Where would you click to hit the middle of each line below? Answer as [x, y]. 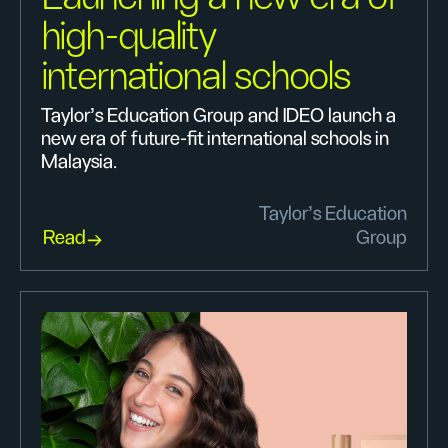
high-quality [129, 36]
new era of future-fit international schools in [215, 138]
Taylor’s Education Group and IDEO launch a [218, 115]
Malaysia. [79, 161]
